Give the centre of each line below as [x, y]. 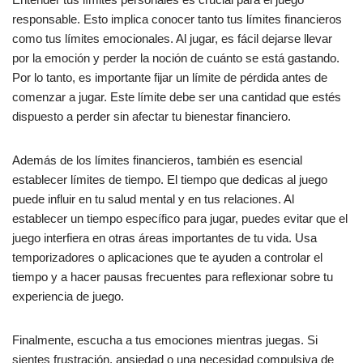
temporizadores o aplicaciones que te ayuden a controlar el [167, 257]
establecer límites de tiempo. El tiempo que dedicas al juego [170, 179]
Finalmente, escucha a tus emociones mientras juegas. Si [165, 340]
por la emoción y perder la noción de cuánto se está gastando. [176, 58]
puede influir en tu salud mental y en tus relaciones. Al [153, 199]
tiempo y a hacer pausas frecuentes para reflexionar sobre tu [173, 276]
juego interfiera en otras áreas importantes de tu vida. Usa [164, 237]
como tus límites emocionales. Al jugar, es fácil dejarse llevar [172, 38]
